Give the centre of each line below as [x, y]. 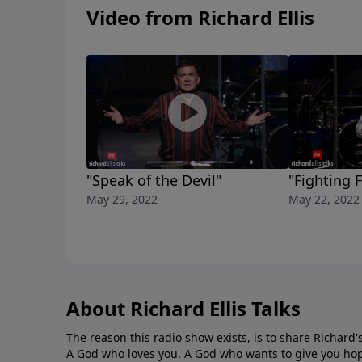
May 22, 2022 [324, 200]
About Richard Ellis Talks [183, 309]
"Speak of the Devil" [154, 181]
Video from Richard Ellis [200, 18]
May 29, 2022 [122, 200]
